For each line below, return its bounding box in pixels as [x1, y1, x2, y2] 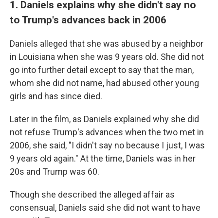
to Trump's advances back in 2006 [10, 14, 166, 26]
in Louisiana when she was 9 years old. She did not [10, 52, 204, 62]
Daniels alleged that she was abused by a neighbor [10, 38, 203, 49]
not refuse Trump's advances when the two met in [10, 127, 204, 137]
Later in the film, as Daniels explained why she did [10, 114, 199, 124]
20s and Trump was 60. [10, 166, 99, 177]
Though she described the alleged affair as [10, 189, 175, 200]
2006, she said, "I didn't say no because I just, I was [10, 140, 205, 150]
